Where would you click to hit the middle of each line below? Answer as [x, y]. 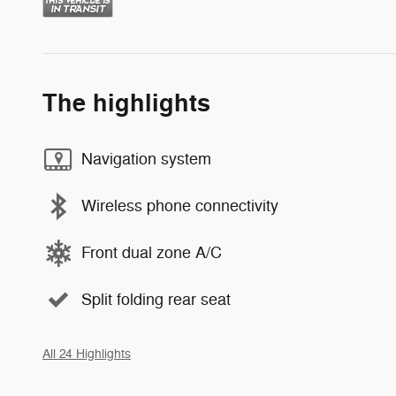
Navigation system [146, 160]
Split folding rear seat [156, 300]
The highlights [126, 103]
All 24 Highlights [87, 354]
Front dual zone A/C [152, 253]
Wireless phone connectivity [180, 206]
